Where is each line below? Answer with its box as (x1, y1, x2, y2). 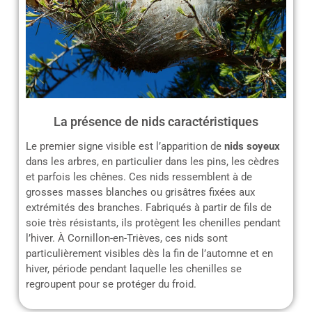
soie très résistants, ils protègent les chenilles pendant (26, 217, 281, 230)
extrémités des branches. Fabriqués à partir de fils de (26, 201, 272, 214)
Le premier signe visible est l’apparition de (26, 140, 224, 153)
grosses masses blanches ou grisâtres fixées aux (26, 186, 255, 199)
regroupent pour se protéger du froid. (26, 278, 196, 291)
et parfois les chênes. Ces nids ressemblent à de (26, 171, 252, 184)
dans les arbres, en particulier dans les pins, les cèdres (26, 155, 279, 169)
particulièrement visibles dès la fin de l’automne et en (26, 247, 273, 260)
